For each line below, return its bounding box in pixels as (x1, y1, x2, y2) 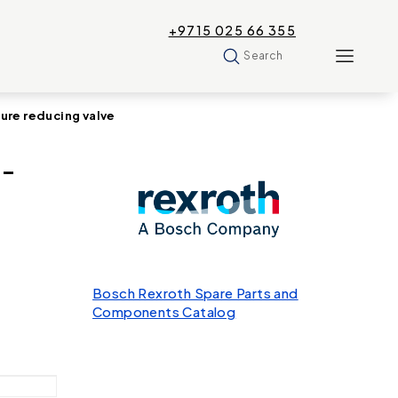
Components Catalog (92, 303, 236, 320)
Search (243, 48, 283, 62)
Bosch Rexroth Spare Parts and (92, 284, 298, 301)
